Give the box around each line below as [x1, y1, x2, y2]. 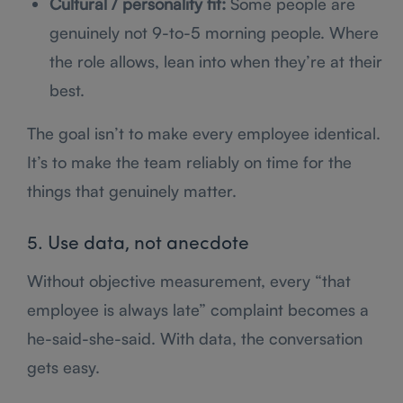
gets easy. [27, 356, 100, 377]
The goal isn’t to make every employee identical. [27, 122, 381, 143]
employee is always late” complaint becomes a [27, 299, 369, 319]
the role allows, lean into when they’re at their [49, 50, 382, 71]
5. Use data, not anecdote [27, 234, 249, 254]
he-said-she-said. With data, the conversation [27, 327, 363, 348]
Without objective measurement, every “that [27, 270, 351, 291]
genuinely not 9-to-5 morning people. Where [49, 22, 379, 42]
